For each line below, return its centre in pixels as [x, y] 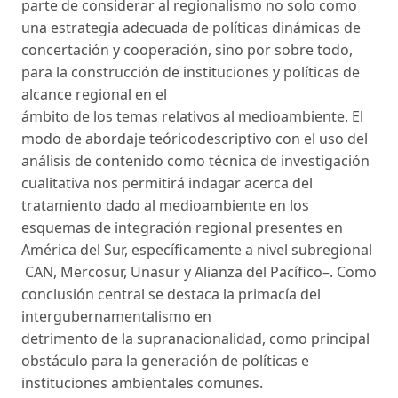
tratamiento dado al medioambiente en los [165, 205]
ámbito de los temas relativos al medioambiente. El [192, 116]
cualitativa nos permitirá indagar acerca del [167, 183]
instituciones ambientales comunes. [142, 382]
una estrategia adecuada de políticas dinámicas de [191, 27]
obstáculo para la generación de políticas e [165, 360]
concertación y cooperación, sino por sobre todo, [187, 49]
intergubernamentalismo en [116, 316]
